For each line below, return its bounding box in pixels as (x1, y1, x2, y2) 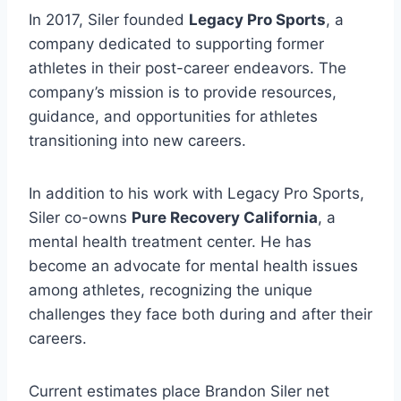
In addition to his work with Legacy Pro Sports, (29, 184, 364, 202)
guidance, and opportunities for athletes (29, 107, 318, 125)
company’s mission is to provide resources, (29, 83, 337, 101)
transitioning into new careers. (29, 132, 246, 149)
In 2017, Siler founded (29, 11, 189, 29)
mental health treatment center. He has (29, 233, 311, 251)
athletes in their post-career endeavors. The (29, 59, 346, 77)
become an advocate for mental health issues (29, 257, 358, 275)
